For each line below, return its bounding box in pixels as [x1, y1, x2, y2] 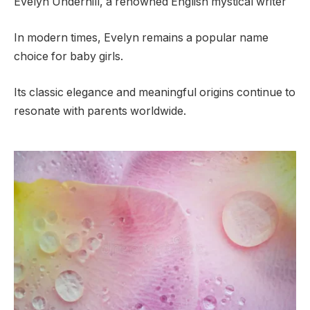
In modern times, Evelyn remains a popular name [14, 31, 268, 45]
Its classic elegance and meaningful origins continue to [14, 85, 295, 99]
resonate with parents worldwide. [14, 104, 186, 118]
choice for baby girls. [14, 50, 123, 64]
